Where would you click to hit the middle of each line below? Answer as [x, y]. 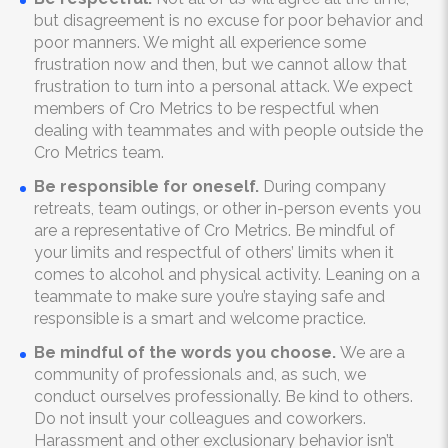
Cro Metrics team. [99, 152]
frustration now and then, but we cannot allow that [220, 64]
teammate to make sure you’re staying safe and [209, 296]
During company [322, 186]
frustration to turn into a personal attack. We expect [223, 86]
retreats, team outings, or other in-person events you [227, 208]
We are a [370, 352]
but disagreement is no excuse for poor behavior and [228, 20]
